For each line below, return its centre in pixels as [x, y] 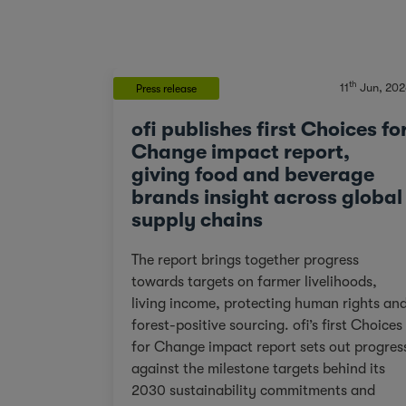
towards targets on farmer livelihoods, [254, 281]
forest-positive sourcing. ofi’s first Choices [212, 325]
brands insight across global [266, 197]
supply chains [197, 219]
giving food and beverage [252, 174]
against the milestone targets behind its [258, 368]
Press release [166, 88]
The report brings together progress [245, 260]
